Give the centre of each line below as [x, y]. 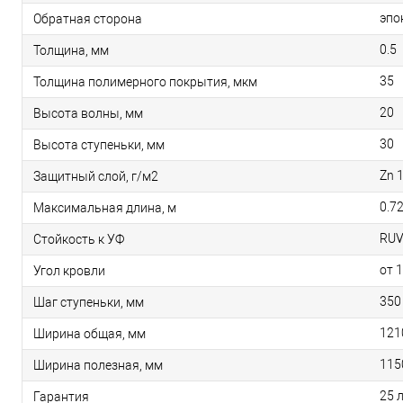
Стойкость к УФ [79, 239]
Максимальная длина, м [105, 207]
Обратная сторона [88, 18]
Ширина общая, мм [90, 333]
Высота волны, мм [88, 113]
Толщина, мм [71, 50]
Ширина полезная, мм [98, 365]
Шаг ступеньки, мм [89, 302]
